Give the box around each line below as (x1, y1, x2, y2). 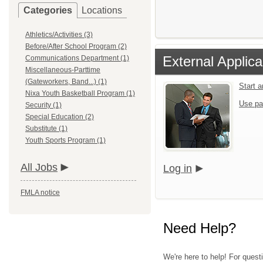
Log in (163, 163, 192, 174)
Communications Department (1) (25, 54, 129, 62)
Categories (23, 5, 72, 15)
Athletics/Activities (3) (25, 31, 93, 39)
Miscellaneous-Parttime (25, 66, 100, 74)
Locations (82, 5, 122, 15)
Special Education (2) (25, 113, 94, 121)
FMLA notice (21, 188, 60, 197)
